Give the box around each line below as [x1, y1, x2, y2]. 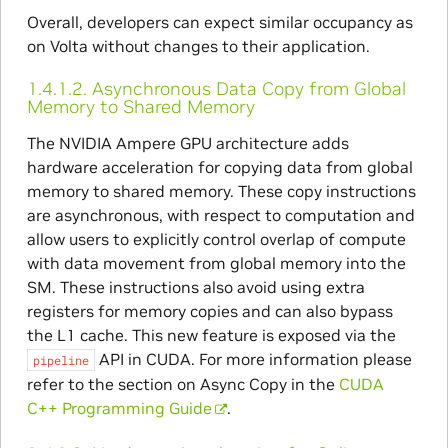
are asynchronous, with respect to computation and [26, 205, 415, 226]
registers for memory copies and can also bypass [26, 301, 393, 322]
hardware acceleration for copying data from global [26, 157, 413, 178]
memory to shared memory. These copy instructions [26, 181, 416, 202]
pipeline [32, 352, 89, 369]
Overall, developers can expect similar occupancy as [26, 11, 413, 32]
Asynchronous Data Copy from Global [91, 77, 406, 101]
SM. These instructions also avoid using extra [26, 277, 365, 298]
